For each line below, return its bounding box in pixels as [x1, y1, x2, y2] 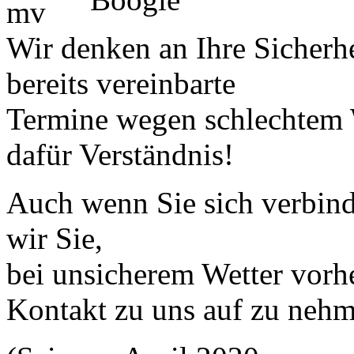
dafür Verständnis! [6, 137, 234, 171]
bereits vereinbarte [6, 66, 235, 100]
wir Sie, [6, 220, 103, 255]
